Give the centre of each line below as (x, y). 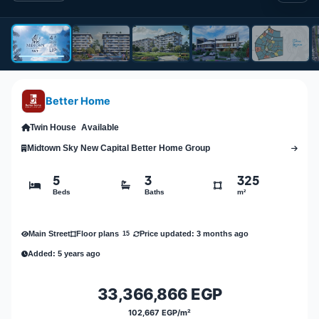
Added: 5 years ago (64, 253)
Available (100, 128)
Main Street (49, 233)
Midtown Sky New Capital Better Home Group (119, 148)
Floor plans (98, 234)
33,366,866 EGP (159, 294)
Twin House (53, 128)
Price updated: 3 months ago (194, 233)
